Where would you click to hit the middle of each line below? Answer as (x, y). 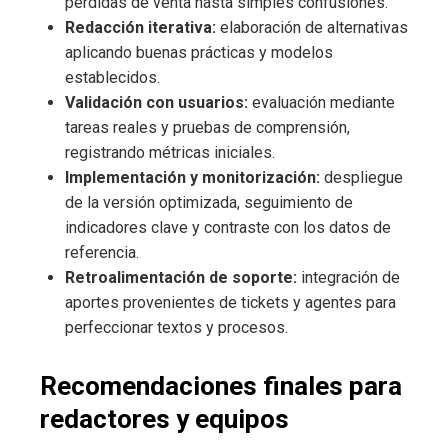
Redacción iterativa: (140, 27)
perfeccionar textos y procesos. (176, 327)
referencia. (102, 252)
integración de (348, 277)
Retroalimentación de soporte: (181, 277)
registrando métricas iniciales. (170, 152)
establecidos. (112, 77)
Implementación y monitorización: (192, 177)
